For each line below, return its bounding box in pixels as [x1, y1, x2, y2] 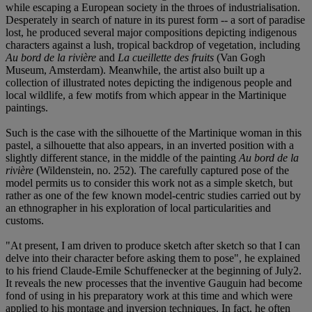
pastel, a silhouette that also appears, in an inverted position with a [6, 139, 294, 151]
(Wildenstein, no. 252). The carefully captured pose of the [33, 164, 289, 176]
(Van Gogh [214, 51, 265, 63]
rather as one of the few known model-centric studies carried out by [6, 189, 301, 201]
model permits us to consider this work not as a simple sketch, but [6, 176, 292, 189]
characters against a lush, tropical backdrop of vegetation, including [6, 38, 300, 51]
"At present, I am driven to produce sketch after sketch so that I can [6, 239, 300, 251]
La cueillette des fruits [118, 51, 214, 63]
